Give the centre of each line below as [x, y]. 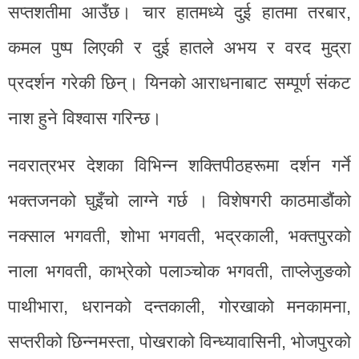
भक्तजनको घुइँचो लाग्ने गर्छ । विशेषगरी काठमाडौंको [179, 200]
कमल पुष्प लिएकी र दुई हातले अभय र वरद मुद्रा [179, 47]
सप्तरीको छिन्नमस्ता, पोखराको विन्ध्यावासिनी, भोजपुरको [179, 341]
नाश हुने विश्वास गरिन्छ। [85, 118]
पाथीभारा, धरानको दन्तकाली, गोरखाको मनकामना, [179, 306]
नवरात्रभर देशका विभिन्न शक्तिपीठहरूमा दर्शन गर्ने [179, 165]
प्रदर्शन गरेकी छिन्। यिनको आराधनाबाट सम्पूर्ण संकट [179, 83]
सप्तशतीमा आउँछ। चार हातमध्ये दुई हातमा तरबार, [179, 12]
